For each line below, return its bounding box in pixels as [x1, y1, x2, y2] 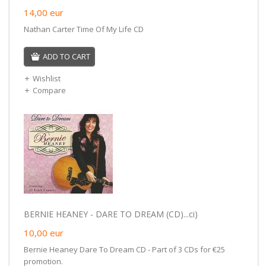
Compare [32, 84, 66, 96]
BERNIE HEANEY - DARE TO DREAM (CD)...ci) [23, 208, 198, 220]
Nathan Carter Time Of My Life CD [23, 23, 144, 34]
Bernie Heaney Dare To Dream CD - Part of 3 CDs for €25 [23, 243, 225, 255]
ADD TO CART [42, 50, 90, 62]
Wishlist [32, 72, 61, 84]
